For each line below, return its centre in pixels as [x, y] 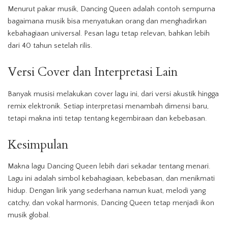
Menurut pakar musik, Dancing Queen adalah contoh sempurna [111, 9]
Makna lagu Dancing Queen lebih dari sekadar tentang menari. [109, 166]
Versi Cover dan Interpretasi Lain [93, 72]
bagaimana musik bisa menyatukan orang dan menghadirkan [107, 22]
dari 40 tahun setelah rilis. [50, 46]
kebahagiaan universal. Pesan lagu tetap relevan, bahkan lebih [109, 34]
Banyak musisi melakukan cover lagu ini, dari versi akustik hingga [113, 94]
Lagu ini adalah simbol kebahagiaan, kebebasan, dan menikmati [111, 178]
